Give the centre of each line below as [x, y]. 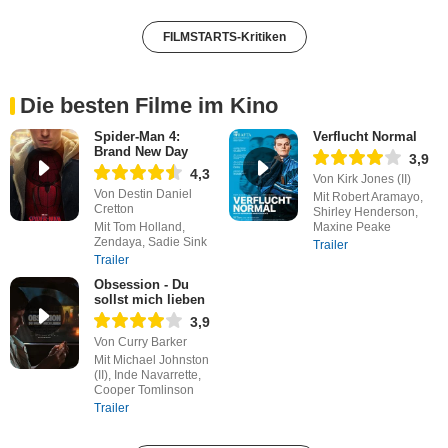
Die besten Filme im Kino [149, 105]
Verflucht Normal [364, 136]
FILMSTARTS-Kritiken [224, 36]
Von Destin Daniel [142, 193]
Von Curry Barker [140, 341]
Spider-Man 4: [136, 136]
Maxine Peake [351, 226]
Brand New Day [140, 151]
